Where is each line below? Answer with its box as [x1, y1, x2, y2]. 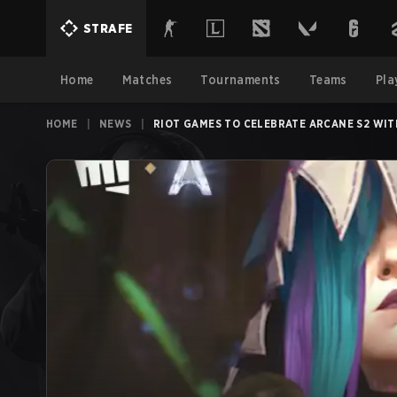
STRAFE [83, 21, 133, 35]
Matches [121, 73, 173, 87]
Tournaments [200, 73, 281, 87]
